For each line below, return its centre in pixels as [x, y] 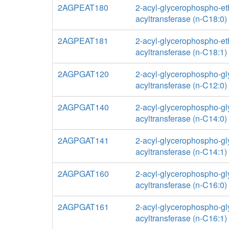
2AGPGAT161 [83, 207]
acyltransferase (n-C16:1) [181, 218]
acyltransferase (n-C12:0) [181, 85]
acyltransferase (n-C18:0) [181, 19]
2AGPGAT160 [83, 174]
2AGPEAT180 [83, 7]
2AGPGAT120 [83, 74]
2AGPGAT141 [83, 140]
